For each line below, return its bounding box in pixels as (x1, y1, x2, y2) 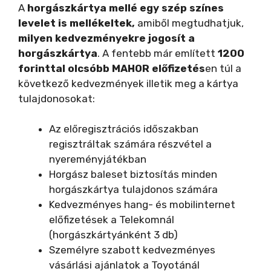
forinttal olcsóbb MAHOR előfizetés (18, 62, 205, 74)
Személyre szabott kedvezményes (49, 244, 215, 256)
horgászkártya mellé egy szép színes (27, 1, 224, 14)
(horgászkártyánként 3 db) (49, 229, 178, 241)
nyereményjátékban (49, 153, 146, 166)
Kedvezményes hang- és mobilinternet (49, 198, 235, 211)
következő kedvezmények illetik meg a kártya (18, 77, 238, 90)
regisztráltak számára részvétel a (49, 138, 212, 151)
